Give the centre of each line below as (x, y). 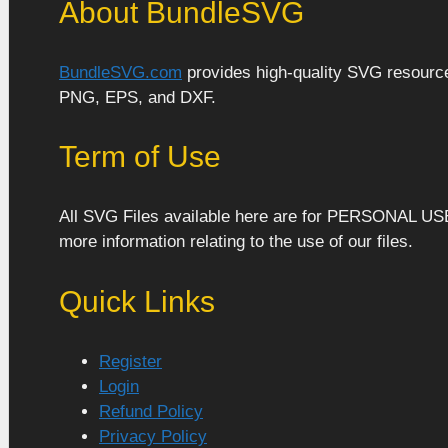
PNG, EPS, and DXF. (137, 97)
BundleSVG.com (120, 72)
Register (130, 362)
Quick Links (137, 302)
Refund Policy (151, 412)
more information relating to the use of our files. (236, 242)
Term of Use (140, 157)
